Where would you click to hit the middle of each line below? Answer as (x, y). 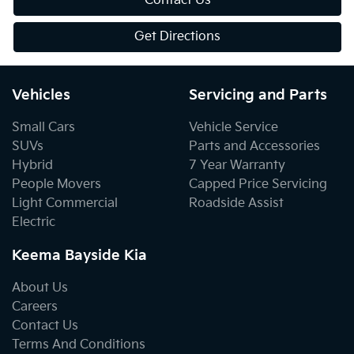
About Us (40, 288)
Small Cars (43, 127)
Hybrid (32, 165)
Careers (35, 307)
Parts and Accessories (254, 146)
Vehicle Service (233, 127)
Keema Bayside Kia (79, 255)
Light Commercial (65, 203)
